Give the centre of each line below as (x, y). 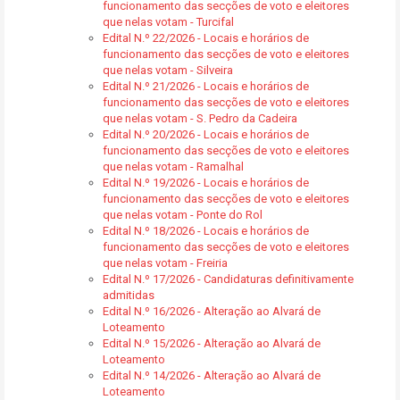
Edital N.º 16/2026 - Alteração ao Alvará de (212, 311)
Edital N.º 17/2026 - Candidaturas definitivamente (228, 279)
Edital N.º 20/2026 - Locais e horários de (206, 134)
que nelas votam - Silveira (168, 70)
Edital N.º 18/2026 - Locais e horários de (206, 231)
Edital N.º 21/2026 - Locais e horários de (206, 86)
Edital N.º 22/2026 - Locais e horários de (206, 38)
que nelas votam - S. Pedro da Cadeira (200, 118)
